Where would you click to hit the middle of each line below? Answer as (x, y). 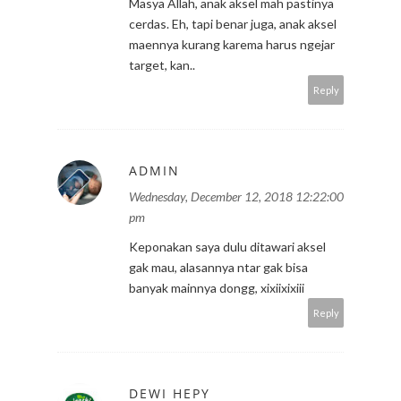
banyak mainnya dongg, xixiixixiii (217, 287)
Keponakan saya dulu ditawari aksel (227, 246)
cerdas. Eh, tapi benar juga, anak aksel (233, 23)
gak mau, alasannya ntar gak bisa (218, 267)
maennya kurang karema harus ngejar (232, 44)
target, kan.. (162, 64)
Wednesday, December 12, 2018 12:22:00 (236, 196)
